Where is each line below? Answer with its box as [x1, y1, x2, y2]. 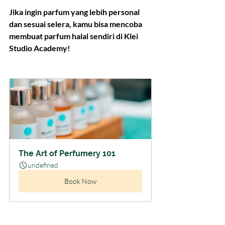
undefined [28, 161, 58, 170]
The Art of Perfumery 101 [19, 149, 116, 159]
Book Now [64, 177, 96, 186]
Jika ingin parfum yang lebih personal [9, 7, 141, 17]
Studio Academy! [9, 43, 70, 53]
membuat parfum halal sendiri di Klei [9, 31, 140, 41]
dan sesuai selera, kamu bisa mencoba [9, 19, 144, 29]
